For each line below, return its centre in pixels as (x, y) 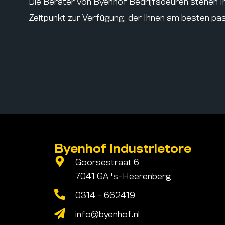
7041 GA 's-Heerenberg (123, 177)
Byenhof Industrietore (123, 149)
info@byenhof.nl (108, 215)
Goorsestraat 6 (107, 162)
